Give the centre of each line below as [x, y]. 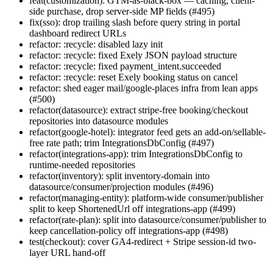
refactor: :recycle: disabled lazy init [96, 44]
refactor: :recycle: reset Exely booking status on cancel [133, 77]
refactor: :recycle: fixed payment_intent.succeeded [125, 66]
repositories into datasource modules [99, 121]
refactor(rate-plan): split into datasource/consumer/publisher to [148, 220]
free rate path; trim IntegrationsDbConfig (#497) [122, 143]
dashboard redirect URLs [78, 34]
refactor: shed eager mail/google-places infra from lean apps [144, 88]
